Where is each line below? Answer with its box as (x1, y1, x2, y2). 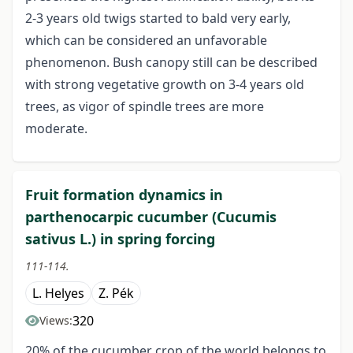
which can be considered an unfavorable (25, 32, 267, 50)
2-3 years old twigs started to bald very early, (25, 9, 291, 28)
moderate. (25, 120, 87, 138)
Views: (39, 313, 72, 329)
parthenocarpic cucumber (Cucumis (25, 207, 277, 227)
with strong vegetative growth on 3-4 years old (25, 76, 304, 94)
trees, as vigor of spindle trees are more (25, 98, 264, 116)
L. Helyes (32, 284, 84, 303)
